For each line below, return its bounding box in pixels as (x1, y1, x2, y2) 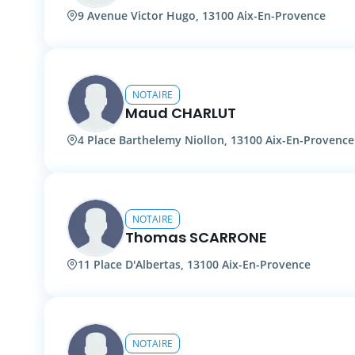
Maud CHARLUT (125, 102, 236, 123)
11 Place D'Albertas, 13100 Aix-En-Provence (78, 257, 311, 273)
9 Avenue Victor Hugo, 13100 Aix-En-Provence (78, 8, 326, 24)
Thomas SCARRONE (125, 227, 267, 247)
